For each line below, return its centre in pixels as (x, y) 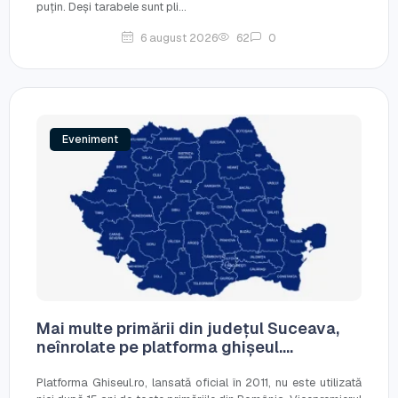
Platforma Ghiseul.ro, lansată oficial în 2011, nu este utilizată (199, 382)
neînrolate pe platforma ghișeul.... (165, 346)
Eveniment (90, 139)
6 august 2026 (179, 37)
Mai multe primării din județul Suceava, (188, 328)
